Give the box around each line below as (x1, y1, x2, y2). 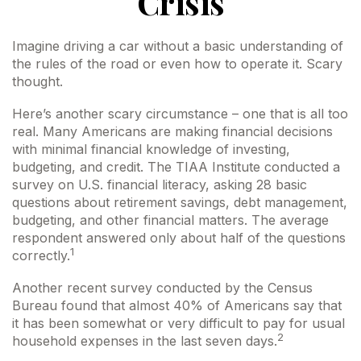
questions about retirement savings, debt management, (12, 194, 347, 210)
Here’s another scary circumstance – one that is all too (12, 106, 348, 122)
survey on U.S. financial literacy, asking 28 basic (12, 176, 307, 193)
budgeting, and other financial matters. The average (12, 212, 329, 228)
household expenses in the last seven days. (12, 333, 277, 349)
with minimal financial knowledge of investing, (12, 141, 290, 157)
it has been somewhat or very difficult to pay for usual (12, 315, 345, 331)
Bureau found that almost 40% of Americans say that (12, 297, 342, 313)
